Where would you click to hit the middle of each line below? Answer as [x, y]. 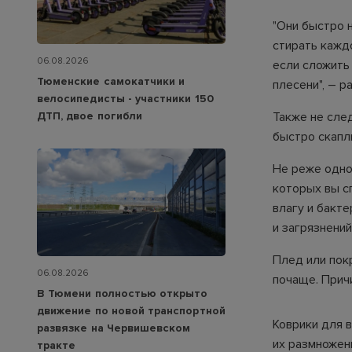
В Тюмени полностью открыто [123, 294]
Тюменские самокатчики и [111, 82]
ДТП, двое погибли [90, 116]
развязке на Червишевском [114, 328]
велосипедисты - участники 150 [125, 99]
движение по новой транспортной [131, 311]
